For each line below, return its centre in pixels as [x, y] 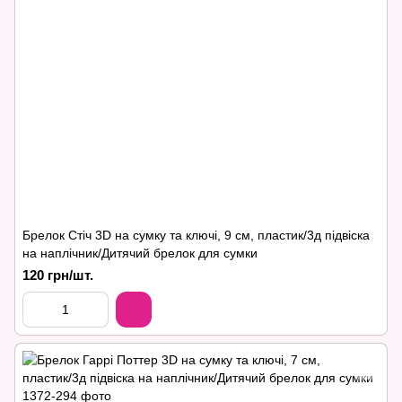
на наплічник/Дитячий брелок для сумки [140, 253]
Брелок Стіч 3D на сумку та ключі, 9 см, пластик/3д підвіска [196, 235]
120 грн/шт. [58, 275]
